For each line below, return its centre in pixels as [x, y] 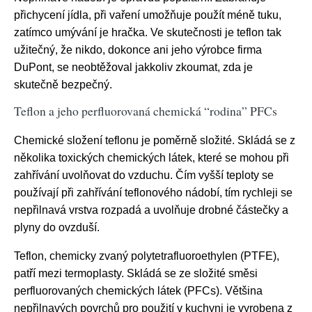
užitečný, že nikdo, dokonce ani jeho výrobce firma [138, 50]
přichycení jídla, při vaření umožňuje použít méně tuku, [148, 15]
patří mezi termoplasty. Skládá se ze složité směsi [136, 274]
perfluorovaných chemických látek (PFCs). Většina [138, 291]
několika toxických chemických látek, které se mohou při [151, 158]
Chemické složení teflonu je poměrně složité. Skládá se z [155, 141]
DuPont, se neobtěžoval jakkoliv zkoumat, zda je [133, 68]
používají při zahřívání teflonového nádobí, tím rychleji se [153, 193]
